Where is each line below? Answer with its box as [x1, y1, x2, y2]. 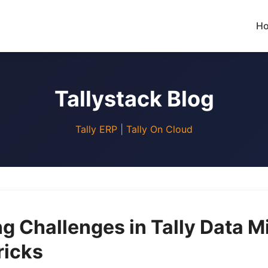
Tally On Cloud [126, 123, 193, 135]
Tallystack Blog [54, 86, 214, 112]
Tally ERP [75, 123, 117, 135]
